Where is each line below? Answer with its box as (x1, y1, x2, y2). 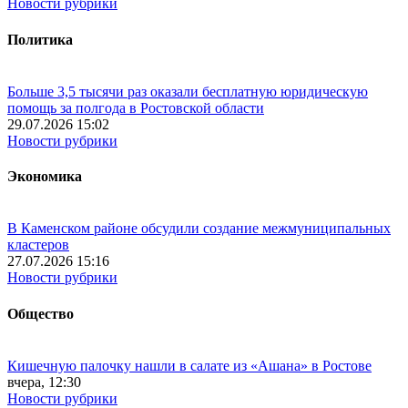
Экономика (7, 168, 82, 185)
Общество (7, 305, 74, 321)
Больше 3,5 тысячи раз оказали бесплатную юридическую (7, 83, 368, 99)
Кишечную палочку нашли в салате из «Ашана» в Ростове (7, 358, 372, 373)
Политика (7, 31, 73, 47)
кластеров (7, 237, 69, 253)
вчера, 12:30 (7, 374, 81, 390)
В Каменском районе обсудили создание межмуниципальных (7, 220, 391, 237)
